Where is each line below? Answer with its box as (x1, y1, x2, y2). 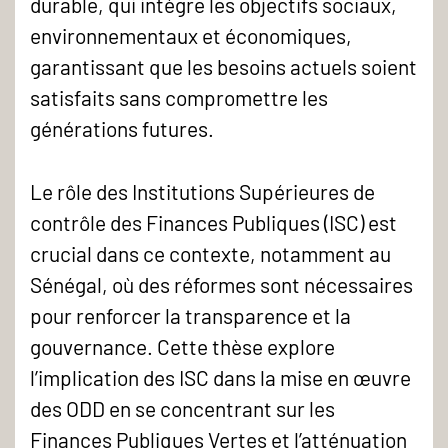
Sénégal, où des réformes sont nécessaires (30, 271, 413, 297)
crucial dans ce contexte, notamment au (30, 240, 391, 266)
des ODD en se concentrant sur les (30, 395, 335, 421)
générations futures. (30, 116, 214, 142)
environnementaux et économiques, (30, 23, 352, 49)
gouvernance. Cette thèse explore (30, 333, 335, 359)
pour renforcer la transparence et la (30, 302, 351, 328)
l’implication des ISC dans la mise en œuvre (30, 364, 411, 390)
